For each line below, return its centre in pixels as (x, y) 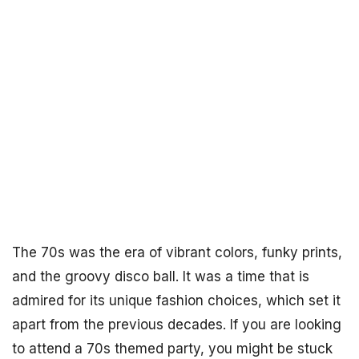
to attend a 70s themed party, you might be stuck (172, 349)
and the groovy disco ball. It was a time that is (161, 276)
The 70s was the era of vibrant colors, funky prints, (177, 252)
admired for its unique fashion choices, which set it (176, 301)
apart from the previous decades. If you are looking (177, 325)
